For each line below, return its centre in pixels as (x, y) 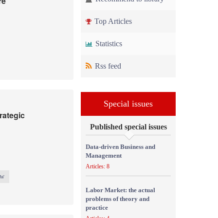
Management (104, 155)
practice (97, 208)
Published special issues (128, 127)
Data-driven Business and (120, 147)
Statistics (108, 44)
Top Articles (112, 21)
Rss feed (107, 66)
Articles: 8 (98, 166)
